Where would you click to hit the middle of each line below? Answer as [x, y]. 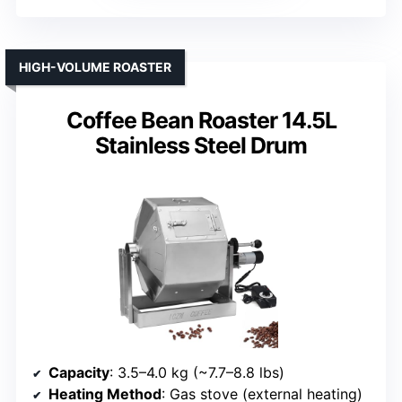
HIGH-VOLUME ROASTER [95, 66]
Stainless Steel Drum [201, 145]
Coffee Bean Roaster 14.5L [201, 120]
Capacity [79, 372]
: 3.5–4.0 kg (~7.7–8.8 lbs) [197, 372]
